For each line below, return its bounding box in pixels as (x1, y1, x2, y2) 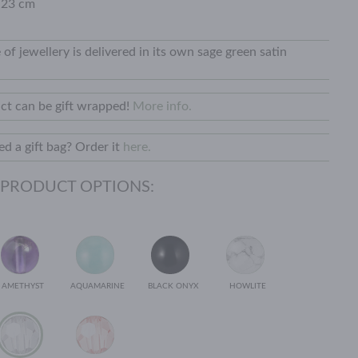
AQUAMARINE (70, 282, 125, 290)
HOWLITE (229, 282, 266, 290)
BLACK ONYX (147, 282, 198, 290)
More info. (133, 100, 192, 113)
